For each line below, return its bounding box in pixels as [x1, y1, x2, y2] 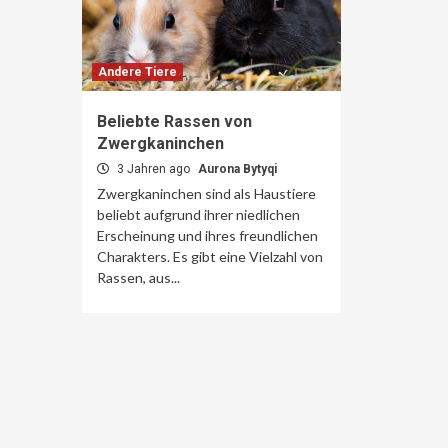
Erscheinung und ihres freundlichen [97, 227, 318, 244]
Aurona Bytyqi [198, 162, 277, 176]
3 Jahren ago [114, 162, 193, 176]
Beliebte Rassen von [97, 112, 252, 131]
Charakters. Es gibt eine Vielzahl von [97, 248, 323, 265]
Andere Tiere [98, 65, 177, 79]
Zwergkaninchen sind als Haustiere [97, 185, 316, 202]
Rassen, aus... [97, 269, 180, 286]
